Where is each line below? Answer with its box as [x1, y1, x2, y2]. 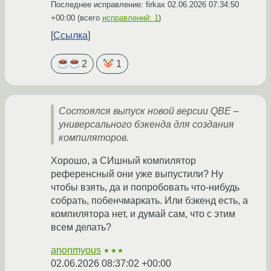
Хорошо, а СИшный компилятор [51, 155, 196, 166]
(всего [75, 13, 102, 22]
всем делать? [51, 222, 111, 233]
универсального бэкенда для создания [59, 119, 234, 130]
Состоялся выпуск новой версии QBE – [59, 106, 239, 117]
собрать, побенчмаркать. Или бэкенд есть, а [51, 195, 248, 206]
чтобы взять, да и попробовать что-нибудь [51, 182, 240, 193]
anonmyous [51, 245, 101, 256]
